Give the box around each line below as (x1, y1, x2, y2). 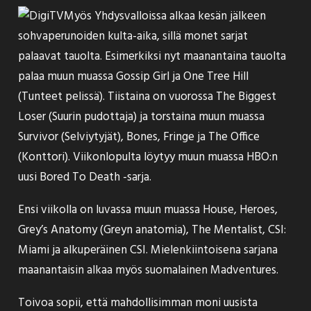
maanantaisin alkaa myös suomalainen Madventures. (18, 261, 278, 280)
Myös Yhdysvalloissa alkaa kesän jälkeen (64, 7, 266, 26)
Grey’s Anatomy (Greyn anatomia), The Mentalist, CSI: (18, 221, 286, 239)
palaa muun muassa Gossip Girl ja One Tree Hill (18, 67, 249, 86)
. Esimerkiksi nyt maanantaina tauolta (100, 47, 286, 66)
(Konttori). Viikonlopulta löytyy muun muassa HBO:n (18, 148, 278, 167)
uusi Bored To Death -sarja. (18, 168, 151, 187)
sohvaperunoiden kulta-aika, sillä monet (18, 27, 221, 46)
